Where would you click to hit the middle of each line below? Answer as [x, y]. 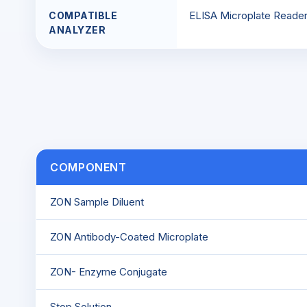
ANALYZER [77, 30]
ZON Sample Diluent [97, 202]
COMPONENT [88, 167]
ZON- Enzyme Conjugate [109, 272]
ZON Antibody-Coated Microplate [129, 237]
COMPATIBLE [83, 15]
